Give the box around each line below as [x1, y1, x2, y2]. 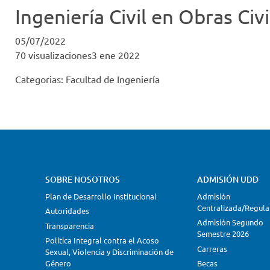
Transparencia [45, 220, 94, 231]
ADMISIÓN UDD [196, 174, 259, 185]
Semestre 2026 [196, 228, 249, 239]
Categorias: [15, 73, 66, 85]
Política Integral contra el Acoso [45, 234, 159, 245]
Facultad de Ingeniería [66, 73, 160, 85]
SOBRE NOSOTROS [45, 174, 120, 185]
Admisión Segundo [196, 217, 263, 228]
